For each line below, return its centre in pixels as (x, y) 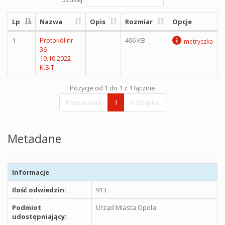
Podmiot (27, 207)
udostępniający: (39, 216)
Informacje (31, 172)
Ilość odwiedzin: (39, 190)
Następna (145, 102)
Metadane (34, 138)
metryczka (198, 41)
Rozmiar (139, 21)
